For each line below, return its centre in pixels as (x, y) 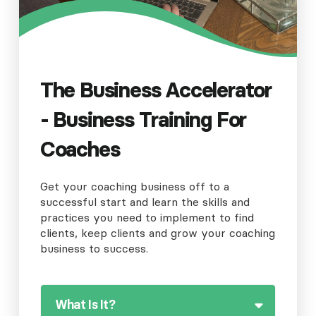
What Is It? (85, 305)
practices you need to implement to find (147, 218)
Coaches (80, 150)
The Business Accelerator (156, 90)
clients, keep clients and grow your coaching (157, 233)
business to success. (94, 249)
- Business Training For (143, 120)
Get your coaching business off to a (134, 187)
